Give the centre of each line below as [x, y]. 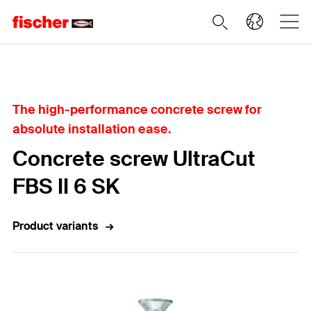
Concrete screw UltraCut [134, 159]
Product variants [55, 226]
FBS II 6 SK [66, 186]
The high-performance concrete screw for [137, 110]
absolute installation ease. [92, 129]
